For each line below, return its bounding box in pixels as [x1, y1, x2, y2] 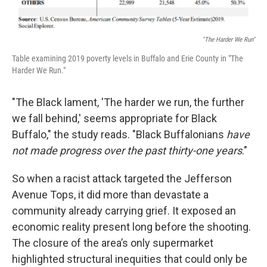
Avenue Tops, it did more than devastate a [12, 188, 209, 201]
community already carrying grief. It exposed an [12, 204, 236, 218]
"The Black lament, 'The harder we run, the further [12, 96, 244, 109]
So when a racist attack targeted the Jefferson [12, 172, 232, 185]
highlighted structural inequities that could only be [12, 253, 247, 266]
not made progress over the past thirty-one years [12, 144, 242, 157]
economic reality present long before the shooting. [12, 221, 251, 234]
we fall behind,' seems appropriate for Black [12, 112, 217, 125]
